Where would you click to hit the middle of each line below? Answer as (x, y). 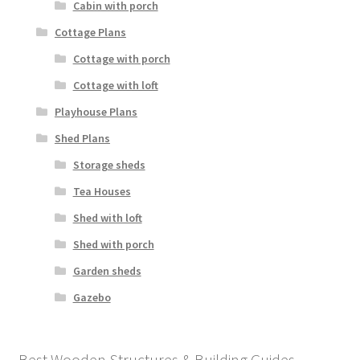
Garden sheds (107, 271)
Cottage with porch (121, 59)
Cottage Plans (90, 33)
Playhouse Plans (96, 112)
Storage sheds (109, 165)
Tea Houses (102, 192)
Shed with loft (107, 218)
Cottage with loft (115, 86)
